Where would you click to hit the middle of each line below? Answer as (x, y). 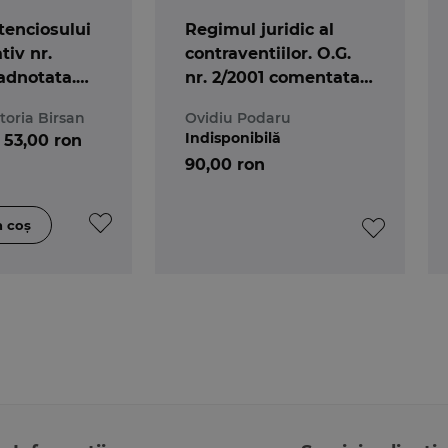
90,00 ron (224, 164)
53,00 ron (42, 140)
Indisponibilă (232, 137)
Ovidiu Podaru (237, 117)
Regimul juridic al (259, 29)
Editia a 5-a (232, 101)
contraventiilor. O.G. (267, 53)
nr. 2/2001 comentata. (274, 77)
